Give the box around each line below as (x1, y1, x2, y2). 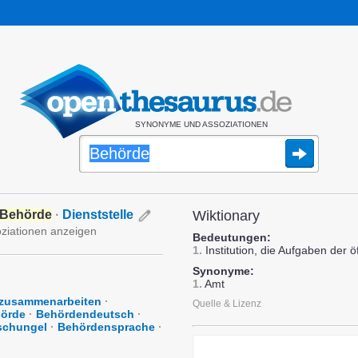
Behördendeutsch (36, 308, 134, 320)
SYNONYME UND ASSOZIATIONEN (134, 120, 268, 129)
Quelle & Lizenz (193, 298, 261, 309)
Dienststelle (62, 208, 133, 221)
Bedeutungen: (193, 231, 271, 244)
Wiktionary (193, 208, 260, 224)
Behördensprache (58, 320, 155, 333)
